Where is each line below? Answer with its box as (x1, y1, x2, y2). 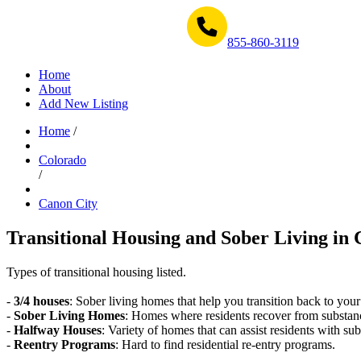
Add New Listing (39, 97, 128, 111)
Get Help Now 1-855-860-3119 (6, 35, 184, 50)
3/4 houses (14, 294, 69, 309)
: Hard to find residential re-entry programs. (115, 338, 335, 352)
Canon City (39, 197, 98, 211)
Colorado (39, 153, 86, 168)
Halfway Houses (14, 323, 102, 338)
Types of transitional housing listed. (6, 265, 186, 280)
